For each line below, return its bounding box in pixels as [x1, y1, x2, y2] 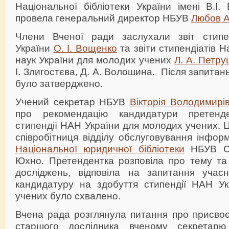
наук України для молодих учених [15, 54, 174, 65]
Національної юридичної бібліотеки [15, 143, 185, 154]
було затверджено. [15, 77, 103, 89]
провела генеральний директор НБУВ [15, 12, 191, 24]
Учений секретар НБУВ [15, 96, 130, 107]
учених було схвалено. [15, 190, 121, 201]
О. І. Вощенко [53, 42, 117, 54]
